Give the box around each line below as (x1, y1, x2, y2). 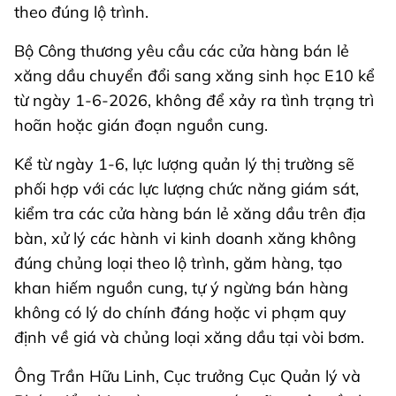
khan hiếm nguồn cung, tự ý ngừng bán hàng (14, 277, 348, 298)
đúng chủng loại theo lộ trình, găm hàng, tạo (14, 252, 342, 273)
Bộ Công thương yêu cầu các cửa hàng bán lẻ (14, 40, 349, 61)
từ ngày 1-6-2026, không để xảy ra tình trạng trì (14, 89, 374, 110)
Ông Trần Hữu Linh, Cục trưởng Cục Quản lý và (14, 365, 361, 386)
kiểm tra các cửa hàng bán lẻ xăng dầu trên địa (14, 202, 366, 224)
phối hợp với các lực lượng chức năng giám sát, (14, 178, 359, 199)
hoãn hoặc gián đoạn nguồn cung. (14, 114, 268, 135)
